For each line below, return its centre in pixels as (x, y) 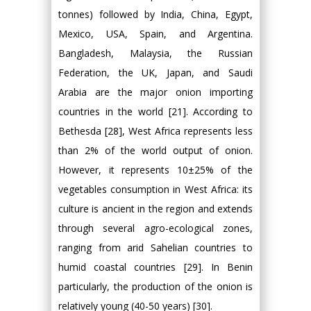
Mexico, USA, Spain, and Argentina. (155, 33)
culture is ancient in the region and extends (155, 208)
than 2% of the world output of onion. (155, 150)
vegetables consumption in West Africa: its (155, 189)
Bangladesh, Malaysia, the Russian (155, 53)
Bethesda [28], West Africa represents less (155, 131)
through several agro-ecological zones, (155, 228)
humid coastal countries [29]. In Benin (155, 267)
